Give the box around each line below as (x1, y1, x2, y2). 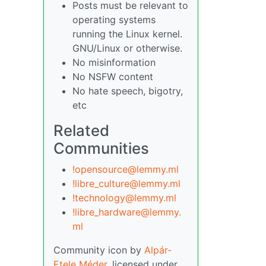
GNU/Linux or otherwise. (72, 42, 182, 54)
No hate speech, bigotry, (72, 85, 183, 97)
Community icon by (53, 244, 144, 256)
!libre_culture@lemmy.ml (72, 178, 180, 189)
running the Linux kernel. (72, 28, 182, 40)
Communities (53, 139, 149, 157)
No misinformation (72, 56, 156, 68)
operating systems (72, 14, 156, 26)
